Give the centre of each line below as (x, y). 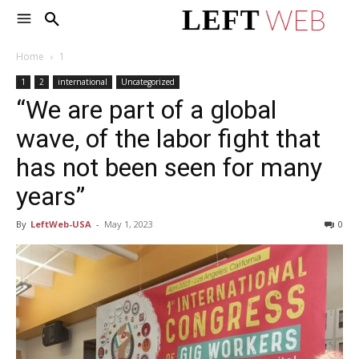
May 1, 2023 (129, 224)
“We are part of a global (146, 110)
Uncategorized (148, 82)
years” (50, 196)
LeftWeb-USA (61, 224)
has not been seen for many (169, 167)
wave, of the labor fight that (168, 139)
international (83, 82)
